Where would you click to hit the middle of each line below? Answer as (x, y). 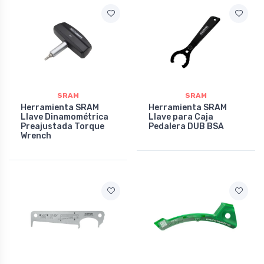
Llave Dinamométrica (65, 117)
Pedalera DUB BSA (186, 127)
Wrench (36, 136)
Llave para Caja (181, 117)
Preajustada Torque (62, 127)
